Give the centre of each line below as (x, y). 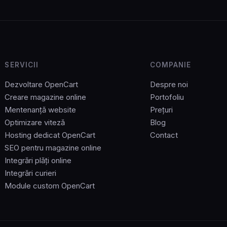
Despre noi (169, 85)
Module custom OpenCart (50, 186)
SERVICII (22, 65)
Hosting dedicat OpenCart (50, 135)
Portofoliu (167, 97)
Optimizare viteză (35, 123)
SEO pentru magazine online (53, 148)
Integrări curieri (31, 173)
